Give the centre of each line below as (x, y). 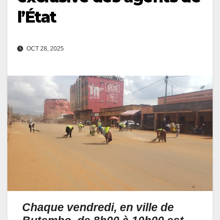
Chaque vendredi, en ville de (98, 207)
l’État (37, 17)
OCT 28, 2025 (44, 49)
